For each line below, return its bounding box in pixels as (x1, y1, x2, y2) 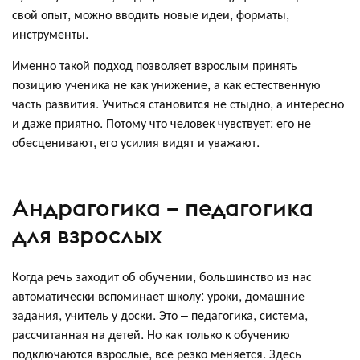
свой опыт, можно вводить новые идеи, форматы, (12, 5, 289, 24)
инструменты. (12, 24, 88, 43)
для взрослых (12, 219, 162, 250)
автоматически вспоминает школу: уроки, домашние (12, 286, 305, 305)
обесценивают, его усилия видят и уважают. (12, 133, 260, 152)
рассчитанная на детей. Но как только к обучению (12, 325, 290, 344)
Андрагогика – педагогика (12, 192, 313, 223)
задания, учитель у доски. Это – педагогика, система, (12, 305, 308, 325)
